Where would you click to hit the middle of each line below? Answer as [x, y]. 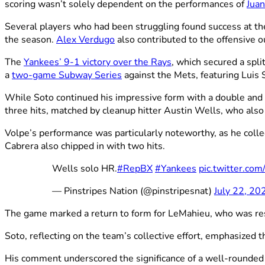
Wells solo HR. [85, 169]
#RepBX [135, 169]
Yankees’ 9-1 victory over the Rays [98, 62]
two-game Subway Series [67, 75]
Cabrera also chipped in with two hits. [85, 146]
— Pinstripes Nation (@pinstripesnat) [133, 191]
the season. [30, 40]
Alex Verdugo [85, 40]
